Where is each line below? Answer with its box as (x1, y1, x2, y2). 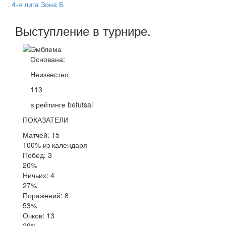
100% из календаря (23, 139, 87, 150)
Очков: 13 (23, 210, 54, 220)
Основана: (30, 53, 65, 64)
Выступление (15, 22, 93, 40)
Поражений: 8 (23, 190, 69, 200)
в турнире (93, 22, 147, 40)
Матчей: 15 (23, 129, 60, 140)
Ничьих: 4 (23, 169, 54, 180)
